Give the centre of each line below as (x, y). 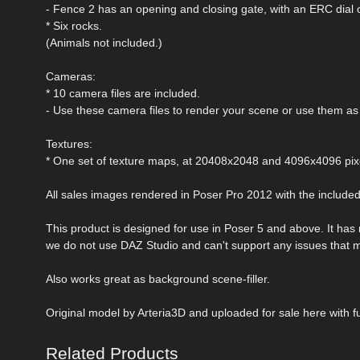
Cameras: (71, 76)
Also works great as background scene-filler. (158, 278)
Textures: (69, 143)
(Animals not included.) (104, 42)
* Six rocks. (74, 25)
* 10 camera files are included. (123, 93)
